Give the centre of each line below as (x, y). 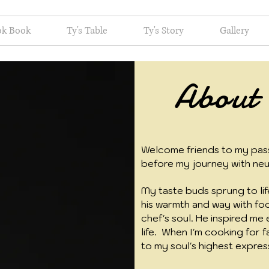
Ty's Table (87, 31)
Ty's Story (164, 31)
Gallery (234, 31)
